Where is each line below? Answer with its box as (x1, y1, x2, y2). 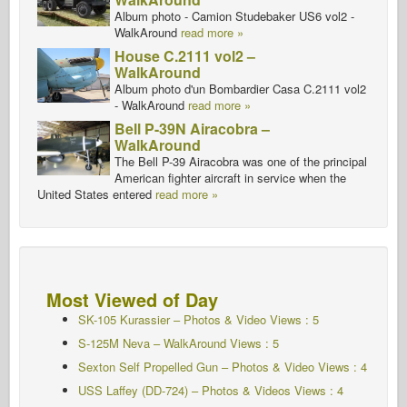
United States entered (37, 184, 155, 203)
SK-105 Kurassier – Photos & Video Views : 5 (78, 310, 319, 328)
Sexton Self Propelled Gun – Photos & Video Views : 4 (78, 357, 367, 375)
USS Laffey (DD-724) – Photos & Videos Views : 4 (78, 381, 343, 399)
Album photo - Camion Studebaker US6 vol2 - (114, 6, 354, 25)
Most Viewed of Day (46, 285, 218, 313)
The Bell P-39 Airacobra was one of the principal (114, 152, 367, 170)
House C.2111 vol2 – (114, 45, 255, 66)
